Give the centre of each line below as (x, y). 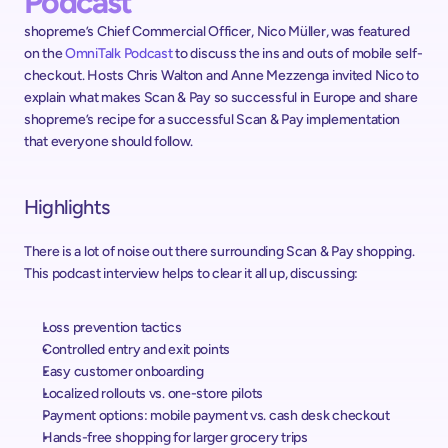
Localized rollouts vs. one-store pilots (153, 393)
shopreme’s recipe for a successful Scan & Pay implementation (212, 119)
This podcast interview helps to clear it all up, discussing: (191, 273)
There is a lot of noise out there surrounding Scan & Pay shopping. (219, 251)
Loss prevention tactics (112, 327)
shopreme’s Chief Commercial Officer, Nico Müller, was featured (217, 31)
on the (45, 53)
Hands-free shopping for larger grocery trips (175, 437)
